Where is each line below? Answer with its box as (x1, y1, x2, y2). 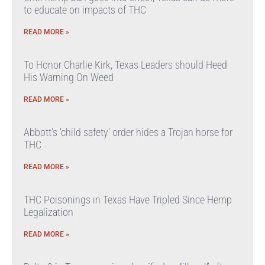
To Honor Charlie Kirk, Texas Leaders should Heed (24, 59, 227, 71)
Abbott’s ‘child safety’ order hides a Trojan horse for (24, 126, 232, 138)
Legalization (24, 206, 73, 218)
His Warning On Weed (24, 71, 114, 83)
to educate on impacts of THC (24, 4, 146, 16)
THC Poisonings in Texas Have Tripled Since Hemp (24, 193, 232, 206)
